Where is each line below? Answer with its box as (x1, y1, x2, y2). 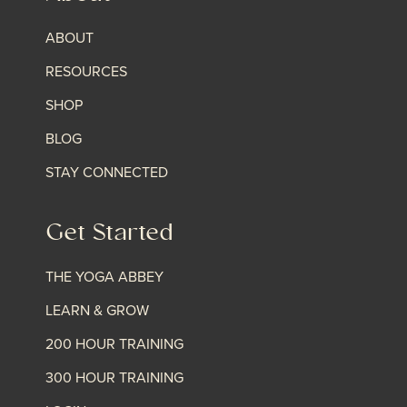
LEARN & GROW (45, 299, 149, 320)
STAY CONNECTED (45, 161, 168, 182)
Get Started (45, 211, 174, 258)
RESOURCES (45, 60, 127, 81)
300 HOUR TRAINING (45, 366, 184, 387)
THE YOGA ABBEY (45, 265, 164, 286)
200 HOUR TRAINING (45, 333, 184, 353)
